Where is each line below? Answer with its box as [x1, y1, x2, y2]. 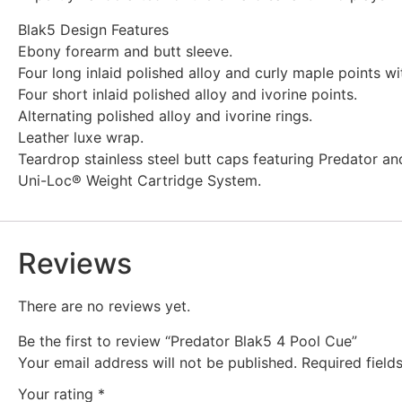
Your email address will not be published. [18, 353, 297, 371]
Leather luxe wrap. [18, 127, 144, 146]
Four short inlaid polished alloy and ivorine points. [18, 84, 357, 103]
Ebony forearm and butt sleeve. [18, 41, 232, 60]
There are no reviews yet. [18, 297, 190, 316]
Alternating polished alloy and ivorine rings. [18, 106, 312, 125]
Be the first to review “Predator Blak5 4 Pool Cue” [18, 331, 357, 350]
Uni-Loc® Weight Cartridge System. [18, 170, 261, 189]
